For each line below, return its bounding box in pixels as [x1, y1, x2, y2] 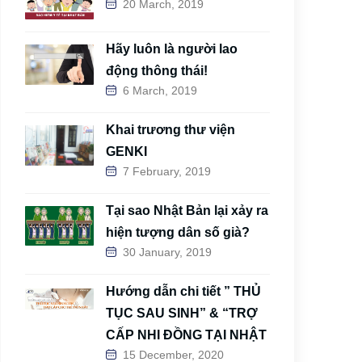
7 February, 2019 [123, 165, 211, 179]
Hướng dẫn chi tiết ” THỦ [106, 284, 261, 299]
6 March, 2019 [123, 84, 197, 98]
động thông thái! [106, 64, 208, 78]
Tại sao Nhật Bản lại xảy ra [106, 204, 268, 218]
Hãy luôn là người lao [106, 42, 238, 57]
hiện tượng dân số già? [106, 225, 250, 240]
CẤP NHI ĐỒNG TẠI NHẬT [106, 328, 267, 343]
